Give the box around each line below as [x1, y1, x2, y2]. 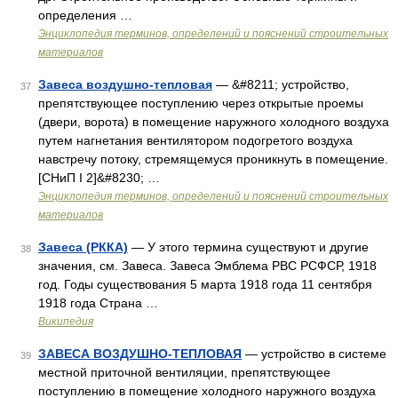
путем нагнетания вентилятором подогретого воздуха [38, 133, 353, 147]
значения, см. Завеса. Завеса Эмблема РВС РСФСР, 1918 [38, 259, 377, 273]
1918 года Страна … [38, 296, 158, 310]
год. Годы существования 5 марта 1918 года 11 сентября [38, 277, 372, 291]
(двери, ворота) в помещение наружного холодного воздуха [38, 115, 389, 129]
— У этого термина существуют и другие [128, 240, 369, 254]
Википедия [38, 315, 93, 328]
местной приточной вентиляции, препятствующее [38, 365, 330, 379]
